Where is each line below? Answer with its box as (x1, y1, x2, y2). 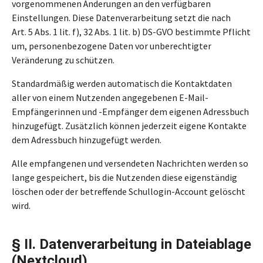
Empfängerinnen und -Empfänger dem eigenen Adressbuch (12, 106, 249, 117)
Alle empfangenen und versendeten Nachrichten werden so (12, 157, 248, 169)
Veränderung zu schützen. (12, 54, 114, 66)
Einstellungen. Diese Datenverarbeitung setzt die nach (12, 12, 231, 23)
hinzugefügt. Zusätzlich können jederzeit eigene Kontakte (12, 120, 247, 131)
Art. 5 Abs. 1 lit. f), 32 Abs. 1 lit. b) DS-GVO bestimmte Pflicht (12, 26, 251, 38)
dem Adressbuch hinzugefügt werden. (12, 134, 161, 146)
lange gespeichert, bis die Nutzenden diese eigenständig (12, 171, 237, 183)
